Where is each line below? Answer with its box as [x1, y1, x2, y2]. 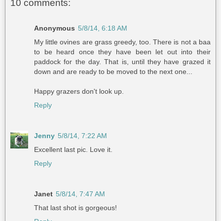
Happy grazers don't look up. [34, 87, 124, 96]
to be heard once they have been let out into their [34, 48, 211, 56]
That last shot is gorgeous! [34, 204, 117, 212]
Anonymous [34, 24, 75, 33]
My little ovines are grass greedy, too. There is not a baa [34, 38, 211, 46]
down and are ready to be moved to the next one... [34, 68, 192, 76]
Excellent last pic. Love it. [34, 146, 112, 154]
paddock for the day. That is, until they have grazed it [34, 58, 211, 66]
